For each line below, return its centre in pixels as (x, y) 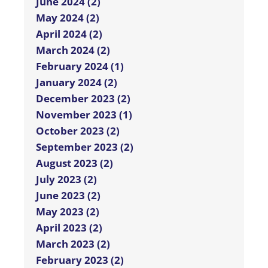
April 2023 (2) (69, 228)
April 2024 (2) (69, 34)
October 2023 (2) (78, 131)
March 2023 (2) (73, 244)
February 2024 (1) (80, 66)
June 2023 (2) (68, 196)
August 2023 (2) (74, 163)
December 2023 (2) (83, 99)
